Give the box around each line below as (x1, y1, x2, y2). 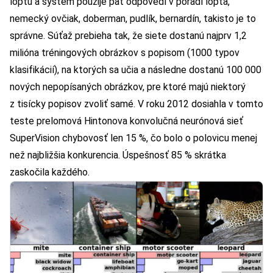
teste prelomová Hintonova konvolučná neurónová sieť (10, 115, 243, 127)
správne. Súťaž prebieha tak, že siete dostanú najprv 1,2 (10, 30, 247, 42)
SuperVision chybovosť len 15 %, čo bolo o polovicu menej (10, 132, 257, 144)
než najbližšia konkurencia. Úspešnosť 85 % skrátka (10, 149, 226, 161)
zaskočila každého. (10, 166, 90, 179)
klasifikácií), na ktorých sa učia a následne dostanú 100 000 (10, 64, 261, 76)
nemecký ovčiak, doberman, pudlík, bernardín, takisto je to (10, 13, 256, 25)
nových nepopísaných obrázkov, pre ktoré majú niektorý (10, 81, 246, 93)
